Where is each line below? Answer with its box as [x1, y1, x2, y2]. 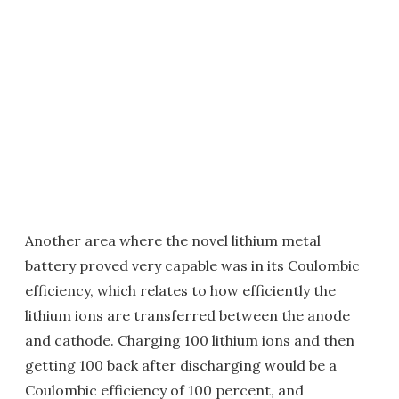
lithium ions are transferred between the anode [25, 306, 350, 324]
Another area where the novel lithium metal [25, 232, 321, 249]
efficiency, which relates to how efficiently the [25, 281, 336, 299]
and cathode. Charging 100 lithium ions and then [25, 331, 354, 349]
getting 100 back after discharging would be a [25, 356, 337, 374]
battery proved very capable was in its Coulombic [25, 256, 360, 274]
